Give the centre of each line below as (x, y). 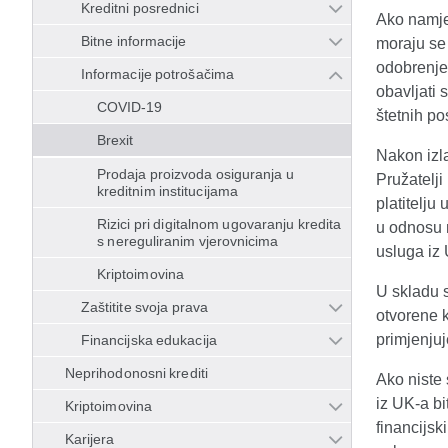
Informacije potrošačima (157, 74)
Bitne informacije (134, 41)
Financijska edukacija (149, 340)
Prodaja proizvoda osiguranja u (196, 174)
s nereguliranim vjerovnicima (188, 241)
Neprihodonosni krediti (136, 373)
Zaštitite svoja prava (145, 307)
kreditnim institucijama (167, 191)
